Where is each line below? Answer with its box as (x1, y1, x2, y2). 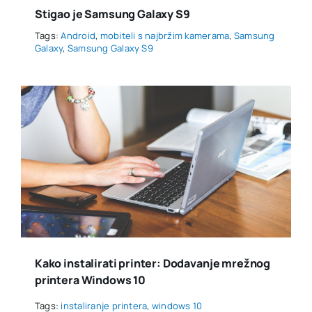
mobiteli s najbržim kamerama (100, 29, 230, 42)
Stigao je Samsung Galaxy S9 (34, 6, 190, 22)
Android (61, 29, 96, 42)
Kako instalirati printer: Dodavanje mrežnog (34, 255, 271, 271)
